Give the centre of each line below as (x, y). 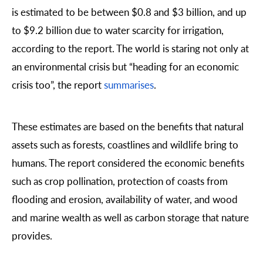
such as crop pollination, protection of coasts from (120, 181)
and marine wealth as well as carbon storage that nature (130, 217)
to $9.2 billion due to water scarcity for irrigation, (118, 30)
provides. (32, 235)
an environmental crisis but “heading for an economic (125, 66)
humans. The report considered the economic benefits (128, 162)
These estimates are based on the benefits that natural (128, 126)
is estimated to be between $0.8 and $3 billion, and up (129, 11)
